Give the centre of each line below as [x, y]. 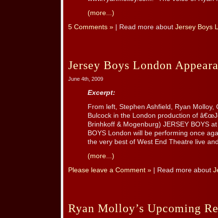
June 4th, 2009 [86, 79]
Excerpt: [101, 93]
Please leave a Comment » [110, 170]
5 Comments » [91, 27]
